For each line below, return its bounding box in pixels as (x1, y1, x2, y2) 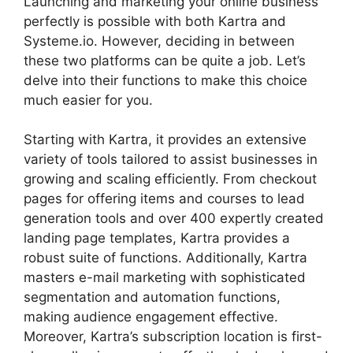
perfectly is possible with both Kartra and (24, 13, 286, 29)
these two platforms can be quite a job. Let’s (24, 52, 306, 69)
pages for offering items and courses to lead (24, 191, 305, 206)
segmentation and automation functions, (24, 289, 281, 305)
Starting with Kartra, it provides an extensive (24, 132, 307, 147)
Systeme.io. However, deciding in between (24, 32, 295, 49)
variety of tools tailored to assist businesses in (24, 151, 318, 167)
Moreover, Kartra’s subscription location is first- (24, 329, 322, 344)
